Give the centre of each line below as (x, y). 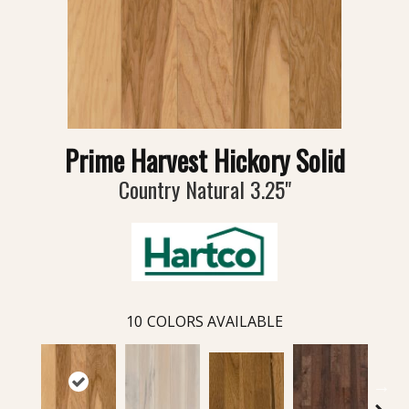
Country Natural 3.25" (204, 189)
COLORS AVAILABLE (215, 321)
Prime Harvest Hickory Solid (204, 161)
